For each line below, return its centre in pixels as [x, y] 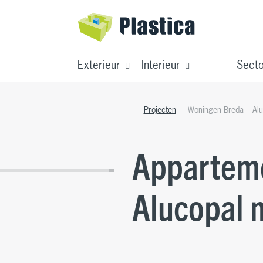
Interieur [161, 65]
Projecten [160, 109]
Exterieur [99, 65]
